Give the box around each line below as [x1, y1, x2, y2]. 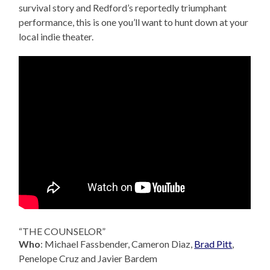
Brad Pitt [194, 237, 233, 250]
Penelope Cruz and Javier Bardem [19, 252, 158, 264]
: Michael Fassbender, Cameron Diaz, [40, 237, 195, 250]
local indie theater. [19, 31, 94, 43]
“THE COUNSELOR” [19, 225, 106, 237]
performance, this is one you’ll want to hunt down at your [19, 16, 249, 28]
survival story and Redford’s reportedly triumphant [19, 2, 227, 14]
